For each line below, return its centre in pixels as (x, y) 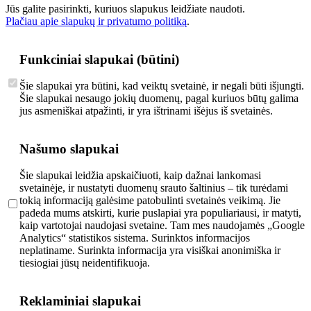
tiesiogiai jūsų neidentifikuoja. (85, 263)
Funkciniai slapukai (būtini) (99, 59)
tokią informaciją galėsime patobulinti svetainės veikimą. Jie (150, 201)
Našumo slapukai (69, 149)
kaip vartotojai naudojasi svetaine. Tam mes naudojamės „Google (162, 226)
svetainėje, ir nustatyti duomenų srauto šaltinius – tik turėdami (154, 188)
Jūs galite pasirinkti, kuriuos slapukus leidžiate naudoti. (125, 8)
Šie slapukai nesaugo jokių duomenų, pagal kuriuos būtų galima (159, 99)
